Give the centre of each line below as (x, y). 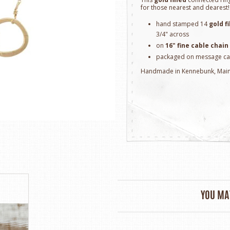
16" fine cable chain (197, 45)
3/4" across (173, 34)
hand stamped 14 (183, 24)
